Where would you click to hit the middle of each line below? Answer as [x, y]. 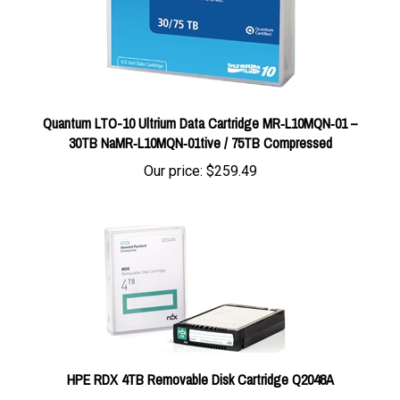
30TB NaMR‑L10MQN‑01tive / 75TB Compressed [200, 124]
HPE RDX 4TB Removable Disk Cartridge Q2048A [200, 361]
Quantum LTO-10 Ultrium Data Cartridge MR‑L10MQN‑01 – [200, 104]
